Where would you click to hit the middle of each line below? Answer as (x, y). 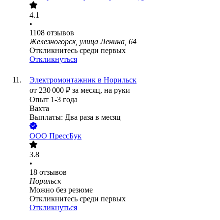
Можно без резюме (61, 190)
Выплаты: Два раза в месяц (75, 117)
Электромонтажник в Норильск (83, 80)
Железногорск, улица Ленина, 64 (83, 42)
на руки (117, 90)
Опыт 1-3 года (54, 100)
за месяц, (88, 90)
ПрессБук (65, 136)
